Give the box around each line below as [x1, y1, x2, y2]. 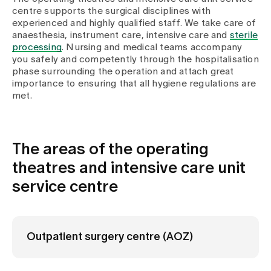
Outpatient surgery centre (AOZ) [27, 232, 193, 243]
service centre [12, 179, 118, 195]
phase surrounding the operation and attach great [12, 67, 234, 76]
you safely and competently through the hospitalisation [12, 54, 259, 64]
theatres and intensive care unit [12, 160, 246, 176]
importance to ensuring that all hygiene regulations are [12, 79, 256, 88]
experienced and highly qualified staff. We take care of [12, 18, 256, 28]
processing [12, 42, 62, 52]
